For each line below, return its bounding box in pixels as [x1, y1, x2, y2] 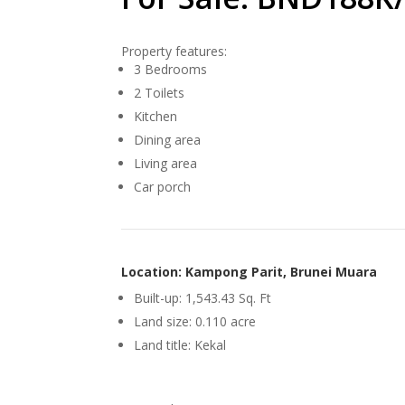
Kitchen [134, 108, 178, 126]
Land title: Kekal [134, 336, 227, 354]
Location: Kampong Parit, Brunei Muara [121, 263, 378, 281]
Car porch [134, 178, 192, 196]
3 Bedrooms [134, 61, 208, 79]
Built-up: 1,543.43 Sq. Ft [134, 289, 272, 307]
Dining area [134, 131, 202, 149]
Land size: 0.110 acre [134, 313, 257, 331]
